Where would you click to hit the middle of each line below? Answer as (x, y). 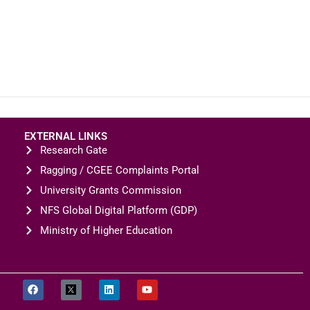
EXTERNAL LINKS (66, 136)
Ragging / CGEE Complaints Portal (119, 170)
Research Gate (73, 150)
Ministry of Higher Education (106, 230)
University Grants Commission (110, 190)
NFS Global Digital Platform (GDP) (118, 210)
